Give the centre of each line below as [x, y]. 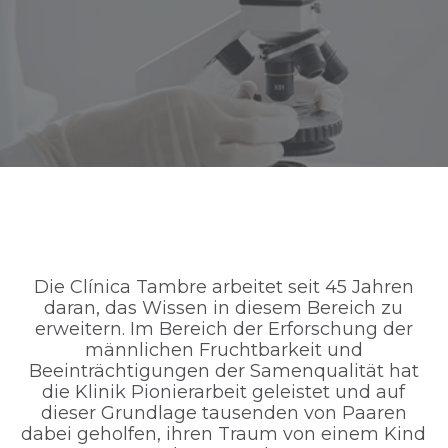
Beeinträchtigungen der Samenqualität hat [223, 371]
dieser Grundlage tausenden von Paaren [223, 413]
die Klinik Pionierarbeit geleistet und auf [224, 392]
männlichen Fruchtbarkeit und [223, 350]
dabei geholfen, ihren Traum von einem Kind [224, 434]
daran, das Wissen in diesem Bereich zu [224, 308]
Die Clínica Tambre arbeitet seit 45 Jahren [223, 287]
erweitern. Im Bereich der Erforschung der [223, 329]
